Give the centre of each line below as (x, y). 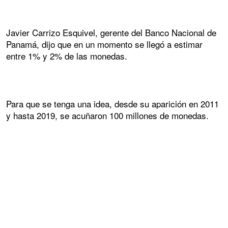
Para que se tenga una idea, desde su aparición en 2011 (112, 104)
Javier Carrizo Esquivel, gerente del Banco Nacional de (111, 32)
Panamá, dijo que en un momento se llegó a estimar (104, 44)
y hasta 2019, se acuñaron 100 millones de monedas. (107, 116)
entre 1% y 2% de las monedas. (67, 55)
